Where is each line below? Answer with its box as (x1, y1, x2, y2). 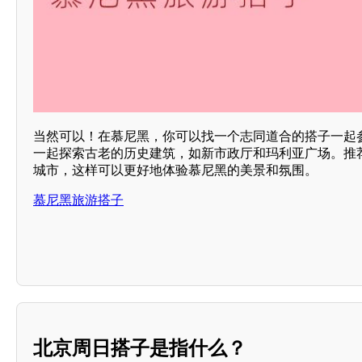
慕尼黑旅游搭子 (33, 192, 124, 207)
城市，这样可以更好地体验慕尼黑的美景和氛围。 (33, 162, 318, 177)
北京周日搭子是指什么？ (33, 336, 246, 359)
